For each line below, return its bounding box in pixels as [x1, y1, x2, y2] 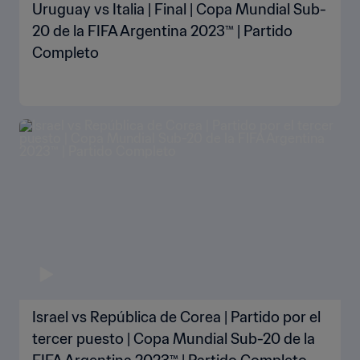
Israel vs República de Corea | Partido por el [32, 308, 321, 326]
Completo [32, 43, 99, 62]
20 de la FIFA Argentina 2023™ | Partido [32, 22, 292, 40]
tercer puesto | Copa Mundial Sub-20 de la [32, 329, 315, 348]
